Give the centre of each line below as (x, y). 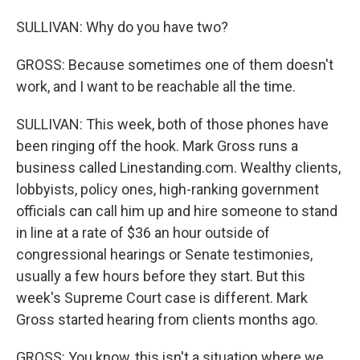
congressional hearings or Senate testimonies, (164, 254)
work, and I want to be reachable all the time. (156, 86)
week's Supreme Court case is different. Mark (162, 298)
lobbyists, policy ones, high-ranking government (168, 189)
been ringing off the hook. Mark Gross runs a (157, 146)
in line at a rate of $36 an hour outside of (143, 233)
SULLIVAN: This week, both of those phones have (172, 124)
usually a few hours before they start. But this (161, 276)
